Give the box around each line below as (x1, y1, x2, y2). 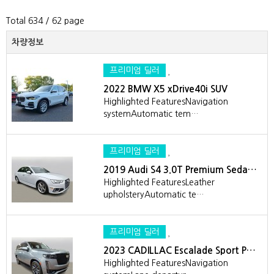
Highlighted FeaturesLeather (103, 178, 215, 187)
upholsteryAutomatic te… (103, 190, 204, 199)
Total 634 (6, 17, 43, 25)
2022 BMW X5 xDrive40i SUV (103, 84, 228, 94)
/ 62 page (43, 17, 84, 25)
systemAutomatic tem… (103, 109, 199, 118)
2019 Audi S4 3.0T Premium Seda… (103, 165, 257, 174)
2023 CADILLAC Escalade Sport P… (103, 246, 256, 255)
